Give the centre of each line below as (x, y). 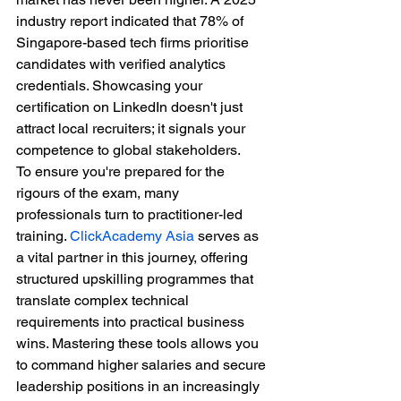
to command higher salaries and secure (143, 365)
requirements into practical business (132, 322)
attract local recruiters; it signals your (132, 128)
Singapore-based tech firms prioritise (134, 43)
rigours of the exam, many (99, 193)
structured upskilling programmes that (137, 279)
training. (43, 236)
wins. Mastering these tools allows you (139, 343)
